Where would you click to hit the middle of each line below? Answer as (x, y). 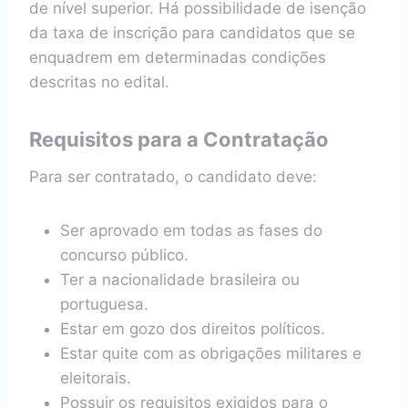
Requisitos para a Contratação (179, 139)
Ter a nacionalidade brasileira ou (180, 280)
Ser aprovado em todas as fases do (191, 230)
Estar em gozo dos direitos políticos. (193, 329)
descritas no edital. (99, 82)
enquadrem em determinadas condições (178, 57)
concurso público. (124, 255)
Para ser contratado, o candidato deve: (173, 177)
